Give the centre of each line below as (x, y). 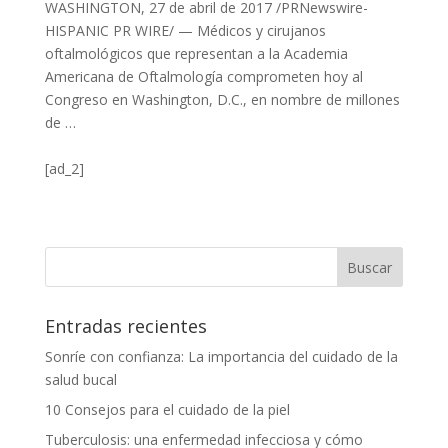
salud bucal (80, 379)
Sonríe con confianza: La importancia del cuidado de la (221, 356)
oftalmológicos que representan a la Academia (196, 53)
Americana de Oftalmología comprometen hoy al (203, 76)
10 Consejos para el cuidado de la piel (167, 409)
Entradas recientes (125, 326)
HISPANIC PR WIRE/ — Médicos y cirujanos (185, 30)
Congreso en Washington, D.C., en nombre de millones (222, 99)
